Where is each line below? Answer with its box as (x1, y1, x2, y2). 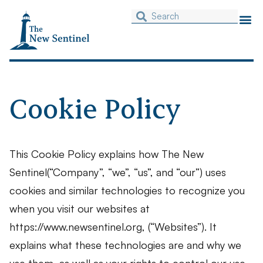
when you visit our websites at (9, 202, 150, 215)
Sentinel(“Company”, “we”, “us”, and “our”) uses (9, 166, 226, 179)
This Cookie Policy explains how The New (9, 147, 204, 161)
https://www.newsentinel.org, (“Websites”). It (9, 220, 217, 234)
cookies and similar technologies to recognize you (9, 184, 245, 197)
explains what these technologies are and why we (9, 238, 241, 252)
